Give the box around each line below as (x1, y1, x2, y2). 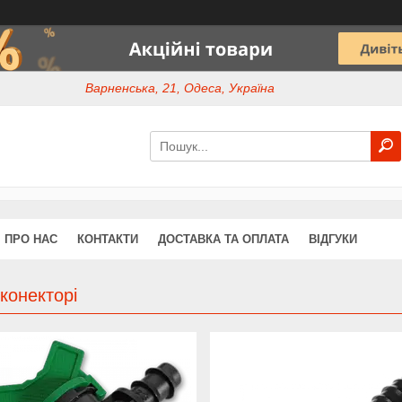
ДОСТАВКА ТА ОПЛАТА (158, 232, 289, 246)
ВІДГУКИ (309, 232, 357, 246)
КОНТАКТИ (77, 232, 138, 246)
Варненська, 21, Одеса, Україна (85, 81, 275, 96)
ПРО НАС (4, 232, 57, 246)
